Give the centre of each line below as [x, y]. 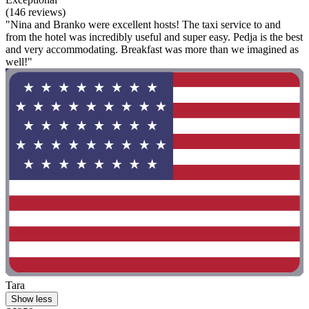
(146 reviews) [36, 12]
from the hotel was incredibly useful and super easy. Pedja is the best [154, 37]
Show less [32, 299]
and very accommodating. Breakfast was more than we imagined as [152, 50]
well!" [19, 62]
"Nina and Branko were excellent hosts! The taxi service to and [143, 25]
